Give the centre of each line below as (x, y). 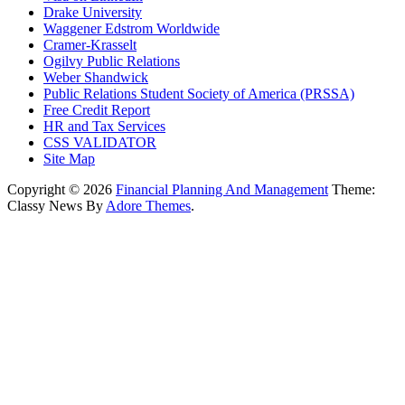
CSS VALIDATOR (100, 142)
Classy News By (57, 205)
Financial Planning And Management (222, 189)
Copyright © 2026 (61, 189)
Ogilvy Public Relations (112, 61)
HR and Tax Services (104, 126)
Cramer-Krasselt (90, 44)
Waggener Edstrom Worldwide (132, 28)
